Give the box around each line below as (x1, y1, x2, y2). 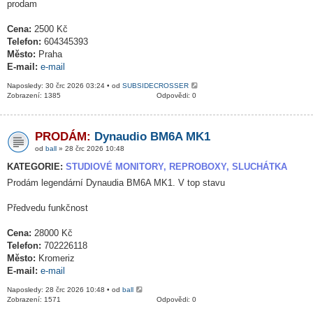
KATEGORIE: (7, 161, 66, 172)
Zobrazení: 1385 (7, 92, 61, 99)
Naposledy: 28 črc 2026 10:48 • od (7, 286, 122, 293)
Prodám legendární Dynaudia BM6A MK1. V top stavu (7, 177, 225, 188)
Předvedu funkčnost (7, 203, 88, 213)
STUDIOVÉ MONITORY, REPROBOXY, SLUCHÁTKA (66, 161, 287, 172)
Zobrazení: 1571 (7, 296, 61, 303)
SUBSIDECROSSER (122, 82, 189, 89)
